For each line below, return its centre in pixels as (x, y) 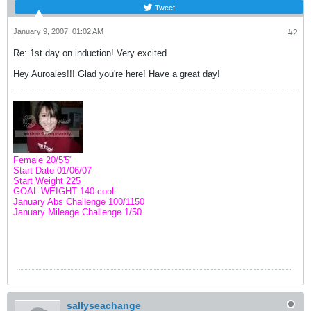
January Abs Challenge (61, 202)
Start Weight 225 (47, 181)
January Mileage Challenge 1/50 (77, 212)
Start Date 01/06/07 (52, 170)
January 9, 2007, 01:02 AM (58, 31)
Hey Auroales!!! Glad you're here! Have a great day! (117, 74)
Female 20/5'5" (43, 160)
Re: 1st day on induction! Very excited (90, 53)
